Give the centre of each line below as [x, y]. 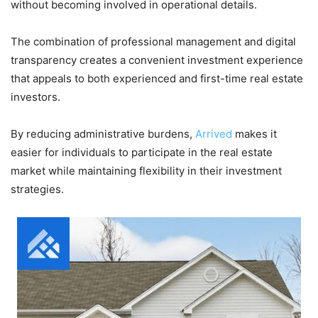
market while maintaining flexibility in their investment [146, 170]
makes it [256, 133]
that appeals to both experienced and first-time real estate [157, 78]
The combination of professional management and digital [153, 41]
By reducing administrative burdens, [103, 133]
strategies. [37, 189]
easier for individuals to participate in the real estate [142, 152]
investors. [35, 97]
